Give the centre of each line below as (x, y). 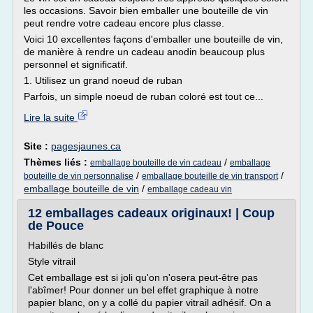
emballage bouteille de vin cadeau (156, 163)
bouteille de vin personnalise (79, 176)
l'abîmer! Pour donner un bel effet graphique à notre (143, 290)
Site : (37, 146)
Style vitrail (52, 261)
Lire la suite (51, 117)
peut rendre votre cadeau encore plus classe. (124, 23)
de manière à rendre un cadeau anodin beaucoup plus (144, 52)
